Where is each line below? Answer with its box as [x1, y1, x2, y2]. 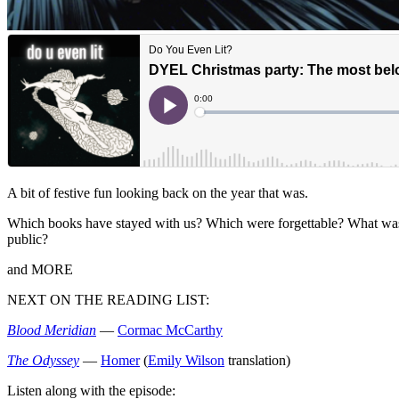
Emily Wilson [148, 352, 224, 368]
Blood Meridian [7, 322, 96, 338]
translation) [224, 352, 290, 368]
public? [7, 231, 48, 247]
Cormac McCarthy [118, 322, 223, 338]
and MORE [7, 261, 73, 277]
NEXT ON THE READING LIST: [7, 291, 209, 307]
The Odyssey [7, 352, 79, 368]
